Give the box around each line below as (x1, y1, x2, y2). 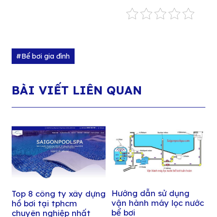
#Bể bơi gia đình (16, 51, 70, 61)
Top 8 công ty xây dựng (11, 188, 106, 199)
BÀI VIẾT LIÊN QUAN (11, 82, 142, 97)
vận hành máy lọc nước (111, 198, 204, 208)
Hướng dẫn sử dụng (111, 188, 189, 199)
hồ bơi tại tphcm (11, 198, 77, 209)
